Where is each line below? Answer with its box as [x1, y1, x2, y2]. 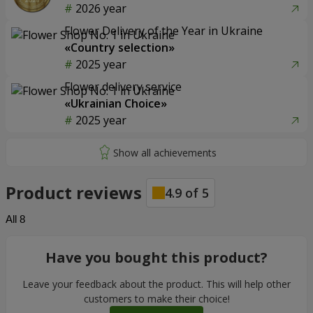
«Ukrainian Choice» [64, 96, 167, 111]
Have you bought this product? [45, 248, 268, 267]
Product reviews [6, 181, 146, 204]
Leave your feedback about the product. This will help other [22, 277, 291, 291]
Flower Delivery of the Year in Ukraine [64, 23, 263, 38]
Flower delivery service [64, 79, 182, 94]
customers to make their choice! [83, 292, 230, 305]
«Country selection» [64, 40, 175, 55]
